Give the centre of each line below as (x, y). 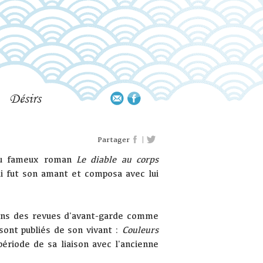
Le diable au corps (117, 160)
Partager (114, 139)
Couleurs (140, 230)
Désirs (25, 98)
